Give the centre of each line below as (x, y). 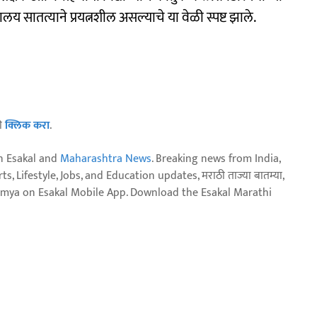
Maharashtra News (106, 158)
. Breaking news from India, (216, 158)
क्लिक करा (27, 125)
